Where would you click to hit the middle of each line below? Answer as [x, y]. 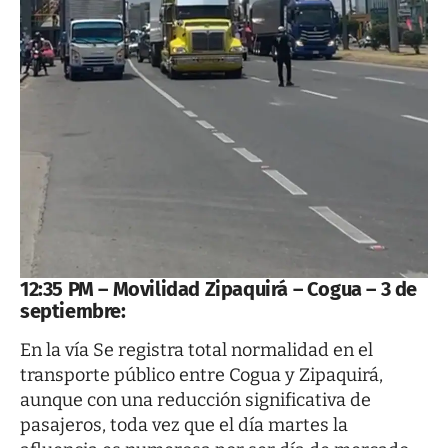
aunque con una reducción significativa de [195, 399]
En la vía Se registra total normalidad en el [196, 349]
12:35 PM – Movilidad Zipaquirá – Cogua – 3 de [219, 288]
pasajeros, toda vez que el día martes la [184, 424]
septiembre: [73, 310]
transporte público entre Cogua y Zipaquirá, [201, 374]
